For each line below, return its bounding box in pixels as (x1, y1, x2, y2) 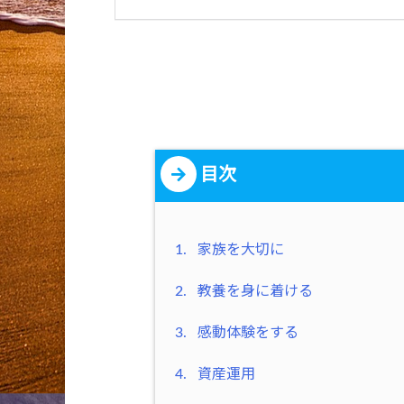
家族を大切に (194, 243, 284, 258)
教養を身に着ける (194, 284, 313, 299)
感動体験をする (194, 326, 298, 341)
